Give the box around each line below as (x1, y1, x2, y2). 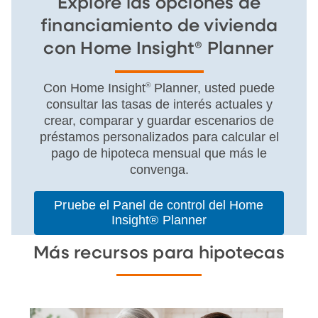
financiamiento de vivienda (40, 18, 278, 35)
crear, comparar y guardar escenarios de (44, 114, 274, 128)
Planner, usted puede (150, 81, 275, 96)
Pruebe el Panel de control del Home (54, 198, 264, 213)
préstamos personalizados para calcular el (39, 130, 279, 145)
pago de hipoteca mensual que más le (51, 146, 267, 161)
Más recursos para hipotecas (33, 245, 285, 263)
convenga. (129, 163, 189, 177)
